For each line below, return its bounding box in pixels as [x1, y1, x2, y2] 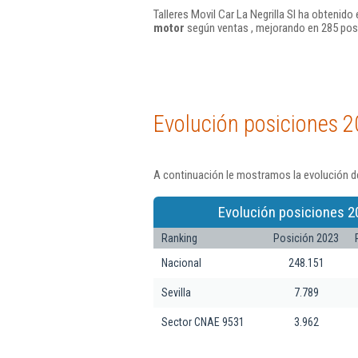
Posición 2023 [273, 231, 339, 245]
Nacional [161, 256, 201, 269]
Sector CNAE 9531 [161, 315, 245, 328]
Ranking [161, 231, 197, 245]
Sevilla [161, 285, 191, 299]
